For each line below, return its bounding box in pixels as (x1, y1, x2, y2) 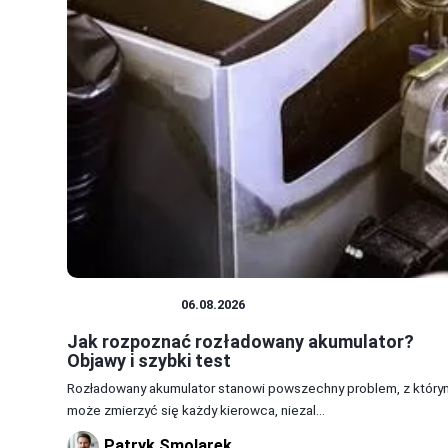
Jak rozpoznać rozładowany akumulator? (67, 330, 414, 352)
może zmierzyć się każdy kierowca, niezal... (67, 401, 325, 418)
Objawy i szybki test (67, 349, 231, 371)
